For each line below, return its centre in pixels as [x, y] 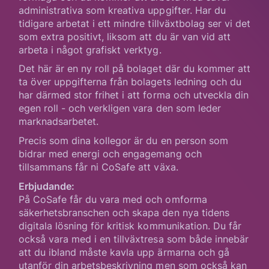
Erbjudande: [49, 186]
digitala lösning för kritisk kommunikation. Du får [130, 226]
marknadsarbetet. [59, 122]
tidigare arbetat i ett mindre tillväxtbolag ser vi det [134, 23]
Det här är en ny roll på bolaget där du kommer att [134, 69]
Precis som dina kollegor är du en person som [123, 141]
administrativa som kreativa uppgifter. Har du [122, 10]
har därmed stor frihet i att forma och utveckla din [134, 95]
